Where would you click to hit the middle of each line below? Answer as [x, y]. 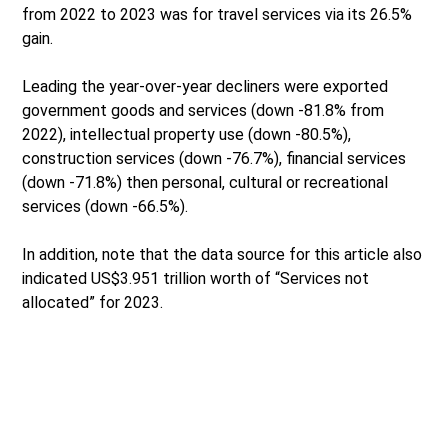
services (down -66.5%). [105, 207]
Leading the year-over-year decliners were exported [205, 87]
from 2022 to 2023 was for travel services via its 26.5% [217, 15]
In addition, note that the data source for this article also [222, 255]
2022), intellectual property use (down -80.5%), [187, 135]
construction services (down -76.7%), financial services [214, 159]
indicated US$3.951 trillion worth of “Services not [196, 279]
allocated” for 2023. [93, 303]
